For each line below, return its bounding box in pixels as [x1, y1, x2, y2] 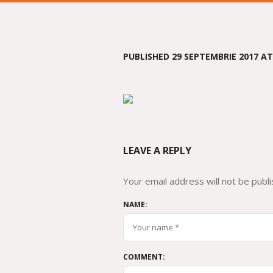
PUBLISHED [123, 51, 172, 62]
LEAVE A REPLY [123, 143, 191, 157]
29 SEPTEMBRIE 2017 [172, 51, 258, 62]
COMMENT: [123, 251, 165, 262]
